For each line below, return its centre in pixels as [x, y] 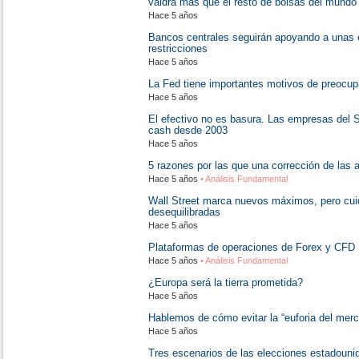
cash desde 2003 [188, 130]
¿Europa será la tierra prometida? [226, 282]
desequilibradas [184, 212]
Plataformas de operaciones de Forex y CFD [252, 247]
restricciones [178, 48]
